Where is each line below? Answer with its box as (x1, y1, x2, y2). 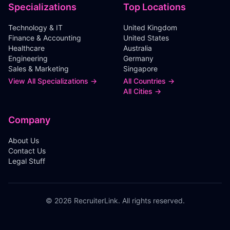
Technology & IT (8, 23, 63, 32)
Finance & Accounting (8, 33, 81, 42)
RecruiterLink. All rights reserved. (71, 196, 185, 205)
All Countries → (123, 76, 175, 85)
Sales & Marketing (8, 64, 69, 73)
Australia (123, 44, 152, 52)
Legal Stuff (8, 157, 45, 165)
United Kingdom (123, 23, 177, 32)
